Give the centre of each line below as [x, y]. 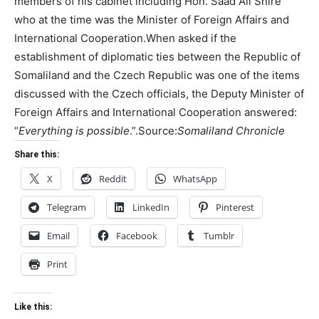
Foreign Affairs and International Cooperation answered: [156, 112]
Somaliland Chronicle [231, 130]
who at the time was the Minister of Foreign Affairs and [152, 19]
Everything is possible [74, 130]
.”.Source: [153, 130]
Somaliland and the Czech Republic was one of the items [157, 75]
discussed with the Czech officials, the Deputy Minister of [159, 93]
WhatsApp [195, 178]
